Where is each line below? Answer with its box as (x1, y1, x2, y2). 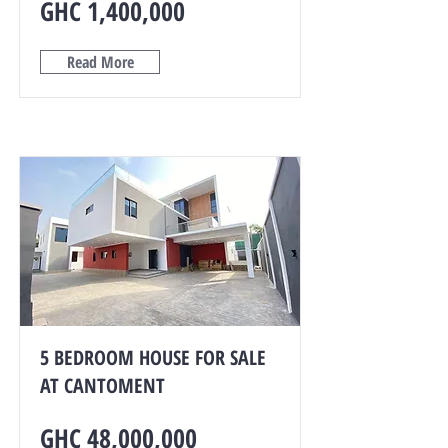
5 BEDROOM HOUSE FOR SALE (40, 344, 266, 371)
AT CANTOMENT (40, 372, 165, 399)
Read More (66, 51, 134, 73)
